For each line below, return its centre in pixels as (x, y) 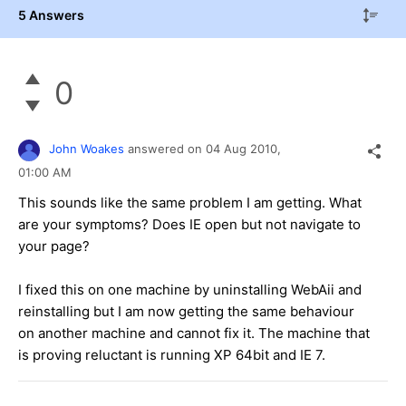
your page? (54, 246)
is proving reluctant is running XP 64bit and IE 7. (172, 354)
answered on (167, 149)
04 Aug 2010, (245, 149)
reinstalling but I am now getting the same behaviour (186, 311)
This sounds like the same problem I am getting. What (190, 202)
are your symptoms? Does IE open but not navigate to (189, 224)
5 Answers (51, 14)
